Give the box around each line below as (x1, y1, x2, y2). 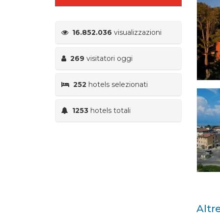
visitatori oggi (84, 54, 133, 63)
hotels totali (88, 106, 131, 115)
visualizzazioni (112, 27, 162, 37)
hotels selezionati (86, 80, 148, 89)
